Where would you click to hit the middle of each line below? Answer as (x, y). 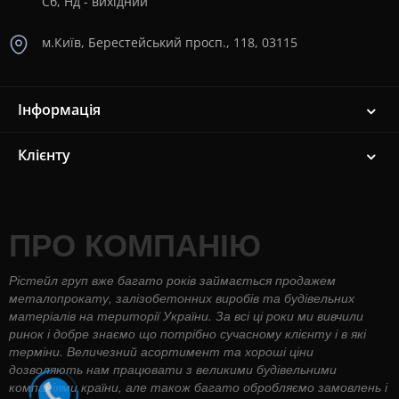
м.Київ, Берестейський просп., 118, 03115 (170, 43)
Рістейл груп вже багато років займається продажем (172, 279)
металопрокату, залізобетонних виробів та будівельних (182, 297)
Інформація (59, 109)
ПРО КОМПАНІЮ (135, 244)
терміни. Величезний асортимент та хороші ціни (161, 350)
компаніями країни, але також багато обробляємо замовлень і (198, 386)
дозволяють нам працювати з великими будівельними (173, 368)
